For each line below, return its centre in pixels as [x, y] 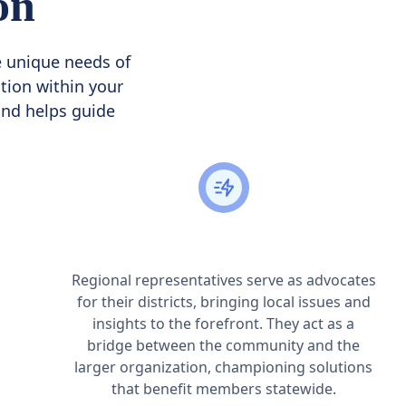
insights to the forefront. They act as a [224, 324]
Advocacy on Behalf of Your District [224, 248]
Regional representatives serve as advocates [223, 280]
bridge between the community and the [224, 345]
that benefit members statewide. [223, 389]
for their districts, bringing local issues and [223, 302]
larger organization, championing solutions [224, 367]
